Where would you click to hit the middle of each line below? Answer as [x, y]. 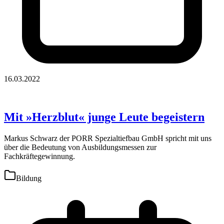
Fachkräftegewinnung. [39, 156]
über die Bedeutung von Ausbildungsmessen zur [80, 147]
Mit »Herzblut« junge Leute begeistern [104, 117]
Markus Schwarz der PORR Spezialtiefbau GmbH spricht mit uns [108, 138]
